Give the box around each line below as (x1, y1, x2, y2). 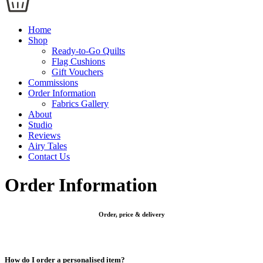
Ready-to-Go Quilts (52, 46, 125, 56)
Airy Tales (28, 141, 67, 151)
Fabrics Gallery (52, 99, 109, 109)
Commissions (28, 77, 78, 87)
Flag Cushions (52, 56, 105, 66)
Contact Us (28, 151, 70, 161)
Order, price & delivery (98, 211, 165, 218)
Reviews (28, 130, 60, 140)
